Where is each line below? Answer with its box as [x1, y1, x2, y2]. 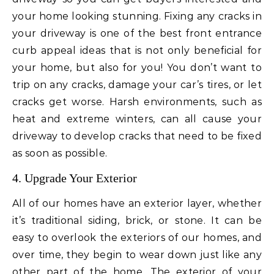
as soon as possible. [12, 147, 108, 160]
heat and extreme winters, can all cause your [12, 113, 262, 125]
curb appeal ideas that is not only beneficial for [12, 45, 262, 57]
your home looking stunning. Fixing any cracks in [12, 10, 262, 23]
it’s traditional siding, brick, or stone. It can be [12, 215, 262, 227]
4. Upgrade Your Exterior [12, 171, 137, 185]
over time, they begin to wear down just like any [12, 249, 262, 261]
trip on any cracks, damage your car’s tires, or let [12, 79, 262, 91]
